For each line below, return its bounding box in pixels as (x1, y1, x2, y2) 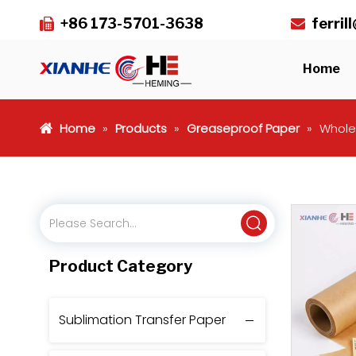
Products (115, 120, 167, 137)
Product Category (49, 257, 192, 276)
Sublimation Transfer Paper (59, 311, 226, 329)
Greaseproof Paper (187, 120, 300, 137)
